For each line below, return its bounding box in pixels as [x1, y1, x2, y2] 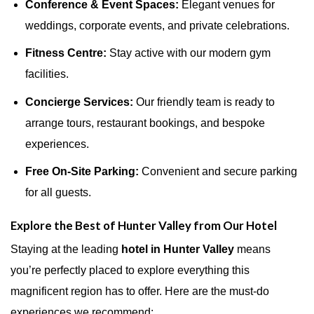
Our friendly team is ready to [132, 95, 275, 108]
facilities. [25, 68, 69, 81]
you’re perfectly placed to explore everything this [11, 264, 250, 276]
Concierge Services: [25, 95, 133, 108]
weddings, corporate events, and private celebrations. [25, 19, 289, 32]
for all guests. [25, 186, 91, 199]
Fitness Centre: [25, 47, 107, 60]
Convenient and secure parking [138, 165, 297, 178]
